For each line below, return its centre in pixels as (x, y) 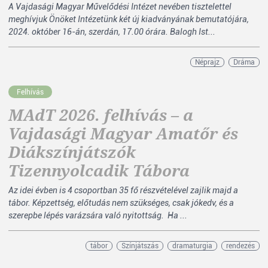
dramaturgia (192, 246)
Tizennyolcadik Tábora (99, 170)
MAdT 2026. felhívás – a (101, 115)
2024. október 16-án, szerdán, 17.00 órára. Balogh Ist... (112, 32)
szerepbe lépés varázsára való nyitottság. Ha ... (98, 215)
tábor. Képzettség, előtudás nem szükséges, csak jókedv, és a (121, 203)
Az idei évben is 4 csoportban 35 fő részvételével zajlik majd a (123, 190)
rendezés (240, 246)
